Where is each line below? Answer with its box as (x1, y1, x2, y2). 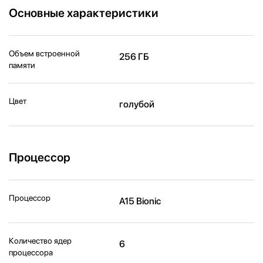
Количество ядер (9, 235, 72, 245)
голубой (119, 98, 155, 110)
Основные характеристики (9, 5, 159, 20)
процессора (9, 247, 53, 257)
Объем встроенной (9, 48, 80, 58)
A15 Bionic (119, 195, 161, 207)
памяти (9, 60, 35, 70)
